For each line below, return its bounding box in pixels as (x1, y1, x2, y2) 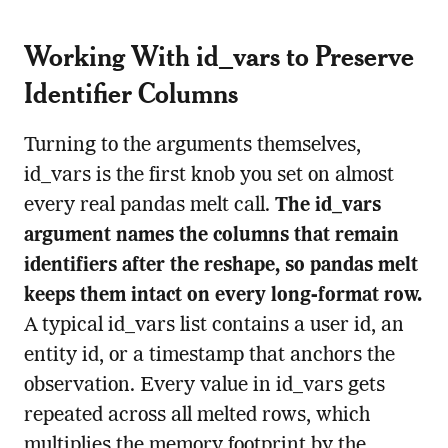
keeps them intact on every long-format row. (23, 286, 422, 307)
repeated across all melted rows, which (23, 406, 370, 427)
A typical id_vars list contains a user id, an (23, 316, 404, 337)
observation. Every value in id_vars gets (23, 376, 385, 397)
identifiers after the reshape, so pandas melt (23, 256, 418, 277)
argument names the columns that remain (23, 226, 399, 247)
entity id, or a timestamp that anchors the (23, 346, 395, 367)
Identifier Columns (23, 75, 238, 111)
